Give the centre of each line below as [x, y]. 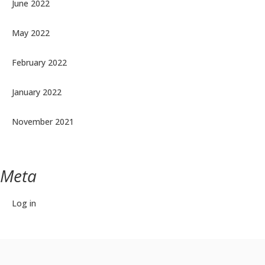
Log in [24, 203]
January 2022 [37, 92]
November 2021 [43, 121]
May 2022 [31, 33]
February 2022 [39, 62]
